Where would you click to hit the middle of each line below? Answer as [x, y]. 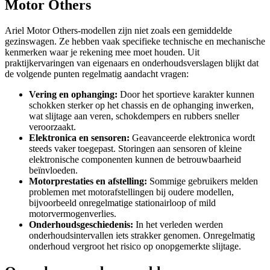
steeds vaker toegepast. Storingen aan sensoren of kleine [135, 149]
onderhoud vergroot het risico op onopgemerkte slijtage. [135, 246]
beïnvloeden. [53, 171]
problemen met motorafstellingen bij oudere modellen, [131, 192]
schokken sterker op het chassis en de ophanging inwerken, [141, 105]
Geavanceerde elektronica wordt [192, 138]
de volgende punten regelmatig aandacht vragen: [97, 74]
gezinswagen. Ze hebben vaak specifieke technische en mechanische [135, 42]
